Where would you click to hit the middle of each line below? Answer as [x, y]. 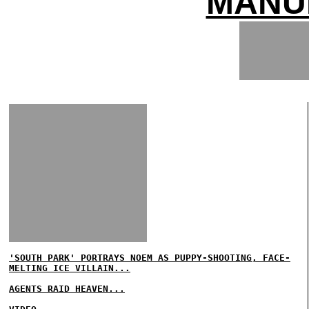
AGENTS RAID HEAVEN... [67, 289]
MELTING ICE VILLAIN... [70, 268]
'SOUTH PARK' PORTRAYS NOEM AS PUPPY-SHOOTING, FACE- [150, 258]
